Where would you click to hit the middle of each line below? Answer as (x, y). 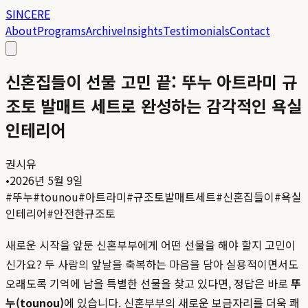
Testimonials (196, 30)
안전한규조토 (85, 213)
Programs (62, 30)
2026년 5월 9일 (46, 180)
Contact (250, 30)
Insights (143, 30)
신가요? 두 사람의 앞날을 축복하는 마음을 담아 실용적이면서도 (152, 264)
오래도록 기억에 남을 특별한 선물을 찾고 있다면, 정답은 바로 (148, 283)
